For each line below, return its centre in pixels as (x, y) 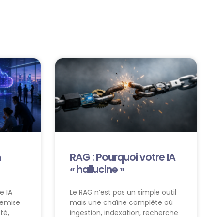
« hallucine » (97, 170)
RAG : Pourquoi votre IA (122, 157)
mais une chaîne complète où (121, 203)
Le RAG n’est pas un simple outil (123, 193)
